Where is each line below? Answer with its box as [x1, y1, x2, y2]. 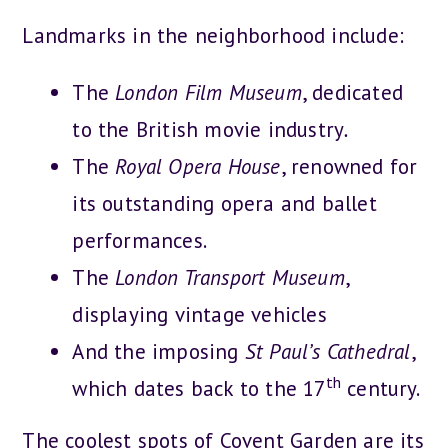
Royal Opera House [115, 153, 281, 181]
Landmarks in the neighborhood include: [22, 22, 405, 50]
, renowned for [280, 153, 418, 181]
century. [341, 375, 420, 403]
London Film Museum [115, 79, 302, 107]
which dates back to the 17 [72, 375, 326, 403]
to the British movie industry [72, 116, 345, 144]
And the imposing [72, 338, 245, 366]
